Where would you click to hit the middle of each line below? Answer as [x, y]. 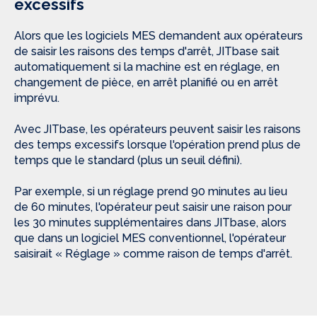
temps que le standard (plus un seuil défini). [128, 161]
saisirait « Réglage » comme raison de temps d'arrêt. [153, 254]
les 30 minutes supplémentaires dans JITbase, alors [150, 223]
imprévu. [37, 98]
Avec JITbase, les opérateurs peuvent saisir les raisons [157, 129]
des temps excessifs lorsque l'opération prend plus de [157, 145]
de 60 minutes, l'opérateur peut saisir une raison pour [153, 207]
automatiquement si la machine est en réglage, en [147, 67]
